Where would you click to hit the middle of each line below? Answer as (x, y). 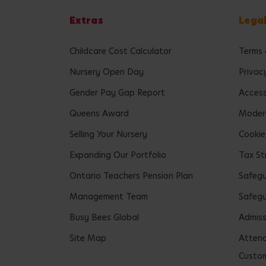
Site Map (88, 238)
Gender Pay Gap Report (117, 93)
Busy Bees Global (104, 218)
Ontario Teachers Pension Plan (131, 176)
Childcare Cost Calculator (121, 51)
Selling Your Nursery (108, 134)
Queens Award (99, 114)
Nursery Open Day (107, 72)
